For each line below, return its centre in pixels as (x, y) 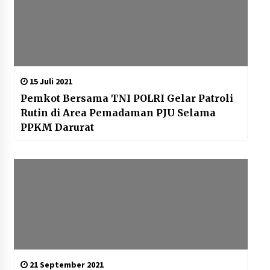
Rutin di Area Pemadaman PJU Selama (118, 113)
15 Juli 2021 (50, 82)
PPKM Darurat (57, 127)
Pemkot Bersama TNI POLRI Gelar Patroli (127, 99)
